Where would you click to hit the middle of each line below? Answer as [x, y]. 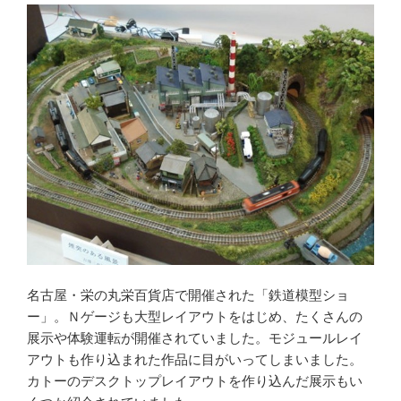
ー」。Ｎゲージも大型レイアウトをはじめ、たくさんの [195, 317]
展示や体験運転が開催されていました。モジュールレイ [195, 338]
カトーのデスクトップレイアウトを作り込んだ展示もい [195, 381]
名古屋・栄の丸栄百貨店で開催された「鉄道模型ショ [188, 295]
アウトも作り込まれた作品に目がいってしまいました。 [195, 360]
